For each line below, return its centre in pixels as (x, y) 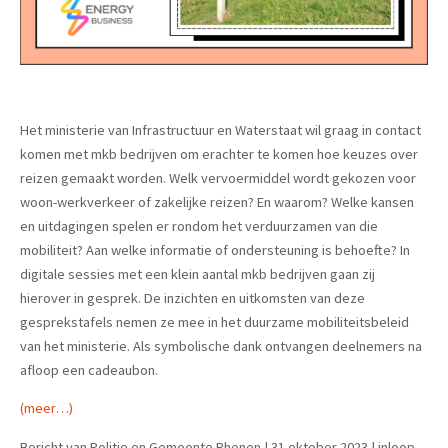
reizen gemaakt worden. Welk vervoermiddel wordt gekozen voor (218, 178)
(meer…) (46, 408)
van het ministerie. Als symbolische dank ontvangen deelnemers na (221, 346)
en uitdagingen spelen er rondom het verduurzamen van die (199, 226)
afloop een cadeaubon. (89, 370)
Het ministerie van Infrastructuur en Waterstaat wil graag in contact (220, 130)
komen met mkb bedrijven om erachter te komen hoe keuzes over (219, 154)
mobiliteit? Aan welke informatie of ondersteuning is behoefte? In (215, 250)
